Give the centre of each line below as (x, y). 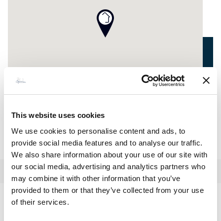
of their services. (40, 202)
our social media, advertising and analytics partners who (108, 166)
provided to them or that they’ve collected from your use (108, 190)
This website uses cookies (58, 115)
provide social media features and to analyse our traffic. (107, 143)
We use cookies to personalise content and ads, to (98, 131)
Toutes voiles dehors (110, 206)
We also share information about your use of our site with (110, 154)
